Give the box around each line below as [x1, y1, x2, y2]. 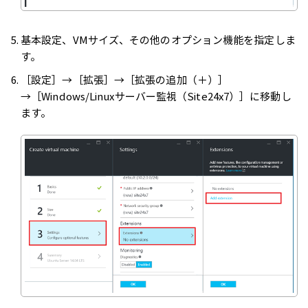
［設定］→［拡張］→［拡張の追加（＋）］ [21, 71, 228, 87]
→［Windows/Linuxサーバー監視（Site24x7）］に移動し [21, 88, 291, 104]
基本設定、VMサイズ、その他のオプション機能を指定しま [21, 32, 296, 47]
